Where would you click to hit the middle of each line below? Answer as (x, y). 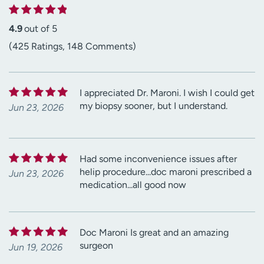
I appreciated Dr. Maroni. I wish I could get (167, 93)
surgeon (96, 246)
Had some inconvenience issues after (158, 159)
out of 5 (41, 29)
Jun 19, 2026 (36, 247)
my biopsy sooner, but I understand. (154, 106)
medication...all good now (133, 185)
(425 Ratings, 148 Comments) (72, 47)
